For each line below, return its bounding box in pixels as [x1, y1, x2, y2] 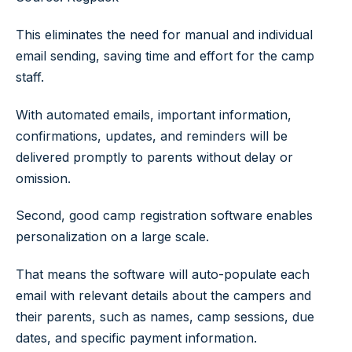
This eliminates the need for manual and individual [16, 26, 313, 42]
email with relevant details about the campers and [16, 288, 311, 304]
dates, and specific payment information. [16, 330, 257, 346]
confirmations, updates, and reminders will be [16, 127, 288, 144]
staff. [16, 68, 44, 85]
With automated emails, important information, [16, 106, 291, 123]
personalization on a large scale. [16, 229, 209, 245]
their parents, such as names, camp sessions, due [16, 309, 314, 325]
